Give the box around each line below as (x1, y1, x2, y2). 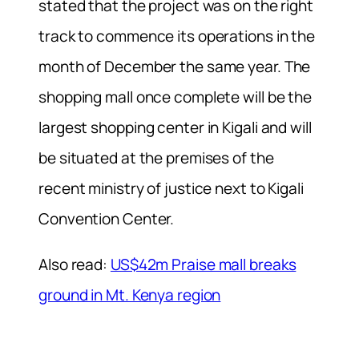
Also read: (38, 254, 111, 276)
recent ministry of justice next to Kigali (38, 178, 304, 200)
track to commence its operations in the (38, 26, 316, 47)
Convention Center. (38, 208, 175, 230)
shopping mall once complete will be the (38, 87, 313, 108)
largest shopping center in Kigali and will (38, 117, 312, 139)
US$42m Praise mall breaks (110, 254, 296, 276)
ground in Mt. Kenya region (38, 284, 221, 306)
